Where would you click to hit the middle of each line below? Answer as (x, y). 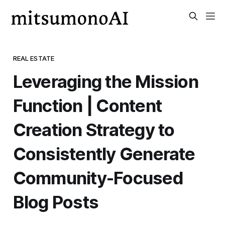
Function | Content (87, 105)
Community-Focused (98, 178)
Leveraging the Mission (105, 81)
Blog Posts (56, 202)
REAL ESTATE (34, 58)
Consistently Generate (104, 153)
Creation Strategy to (94, 129)
